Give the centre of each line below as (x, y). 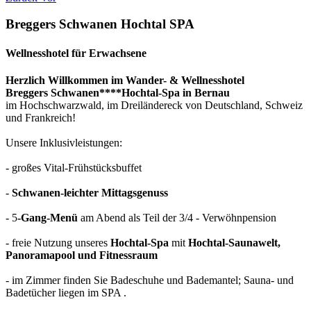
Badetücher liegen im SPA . (66, 292)
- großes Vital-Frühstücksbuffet (74, 167)
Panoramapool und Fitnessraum (82, 255)
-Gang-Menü (48, 217)
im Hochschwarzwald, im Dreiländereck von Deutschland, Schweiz (154, 105)
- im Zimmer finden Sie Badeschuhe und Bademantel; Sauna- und (150, 280)
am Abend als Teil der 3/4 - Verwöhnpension (177, 217)
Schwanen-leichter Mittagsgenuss (90, 192)
